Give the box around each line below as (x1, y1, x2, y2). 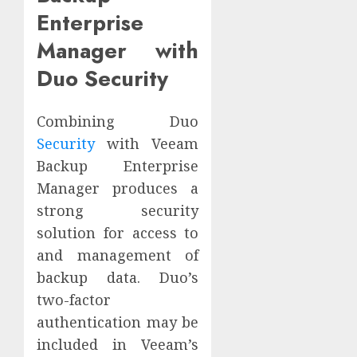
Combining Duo (37, 112, 199, 131)
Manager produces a (37, 178, 199, 198)
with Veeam (95, 134, 199, 154)
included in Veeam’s (37, 335, 199, 355)
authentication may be (37, 312, 199, 332)
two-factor (37, 290, 111, 310)
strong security (37, 201, 199, 221)
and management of (37, 245, 199, 265)
